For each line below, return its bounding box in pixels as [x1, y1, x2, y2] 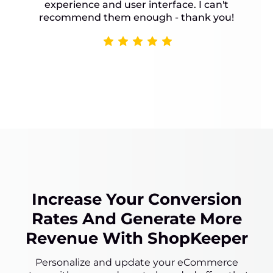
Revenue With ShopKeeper [25, 229, 248, 249]
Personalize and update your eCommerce [35, 257, 238, 269]
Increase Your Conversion [31, 190, 242, 210]
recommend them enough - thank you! [39, 12, 234, 24]
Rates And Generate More [31, 209, 242, 229]
